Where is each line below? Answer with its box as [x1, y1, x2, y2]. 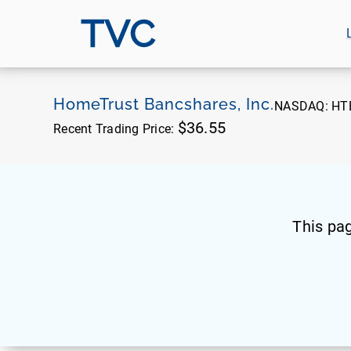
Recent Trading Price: [53, 121, 178, 136]
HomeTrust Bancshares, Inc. [53, 95, 274, 114]
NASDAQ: [274, 99, 331, 114]
